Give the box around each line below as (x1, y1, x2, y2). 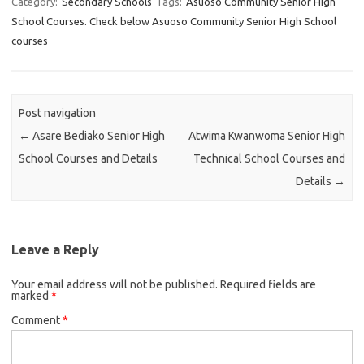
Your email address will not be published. (11, 277, 218, 291)
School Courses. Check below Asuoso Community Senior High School (11, 15, 336, 27)
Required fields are (220, 277, 316, 291)
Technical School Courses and (193, 152, 345, 166)
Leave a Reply (11, 241, 99, 257)
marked (11, 288, 51, 302)
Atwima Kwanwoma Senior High (188, 129, 345, 143)
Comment (11, 313, 63, 327)
